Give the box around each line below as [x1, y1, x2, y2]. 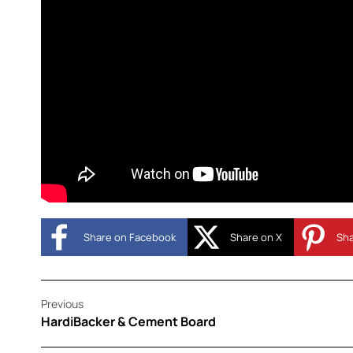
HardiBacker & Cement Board [41, 313, 216, 331]
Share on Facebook [84, 230, 176, 245]
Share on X [230, 230, 282, 245]
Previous [41, 296, 84, 312]
